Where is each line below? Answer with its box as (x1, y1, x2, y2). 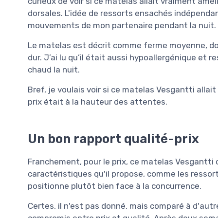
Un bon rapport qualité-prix (28, 131, 199, 146)
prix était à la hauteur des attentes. (28, 96, 167, 107)
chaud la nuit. (28, 64, 80, 74)
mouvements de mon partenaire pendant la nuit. (28, 20, 216, 30)
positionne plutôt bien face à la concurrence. (28, 181, 201, 191)
